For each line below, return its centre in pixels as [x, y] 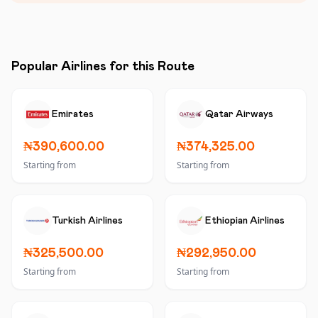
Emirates [73, 114]
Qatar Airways [239, 114]
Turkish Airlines [87, 221]
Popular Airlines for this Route [103, 67]
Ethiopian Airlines [245, 221]
